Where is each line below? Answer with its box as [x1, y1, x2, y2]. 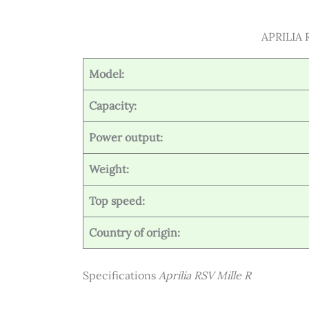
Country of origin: [89, 225, 180, 239]
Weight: [89, 161, 129, 176]
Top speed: [89, 193, 145, 208]
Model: [89, 66, 124, 81]
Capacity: [89, 98, 137, 112]
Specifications [83, 268, 159, 282]
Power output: [89, 130, 163, 144]
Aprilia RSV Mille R [159, 268, 251, 282]
